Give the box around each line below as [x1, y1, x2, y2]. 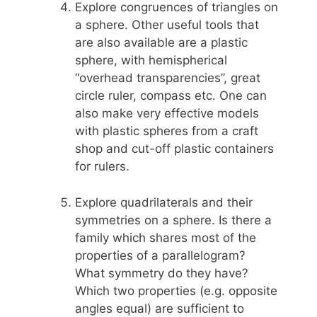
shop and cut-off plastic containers [75, 142, 274, 156]
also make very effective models [75, 106, 259, 121]
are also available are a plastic [75, 35, 248, 50]
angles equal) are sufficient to [75, 301, 244, 316]
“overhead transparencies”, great [75, 71, 260, 86]
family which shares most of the [75, 230, 256, 245]
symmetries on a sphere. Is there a [75, 212, 272, 227]
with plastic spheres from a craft [75, 124, 258, 139]
